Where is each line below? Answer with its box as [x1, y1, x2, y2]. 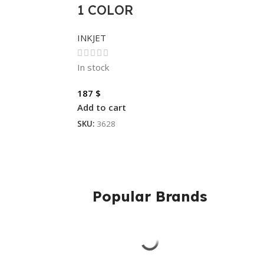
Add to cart [77, 101, 126, 113]
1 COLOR [77, 2, 133, 18]
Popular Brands [93, 187, 207, 205]
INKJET [77, 32, 106, 44]
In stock [77, 61, 109, 73]
